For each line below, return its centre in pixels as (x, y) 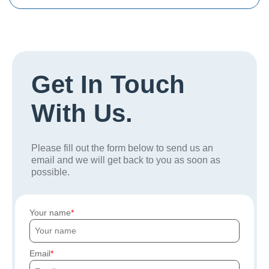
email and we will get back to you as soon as (126, 160)
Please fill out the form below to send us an (122, 148)
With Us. (82, 113)
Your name (50, 213)
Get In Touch (108, 85)
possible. (50, 172)
